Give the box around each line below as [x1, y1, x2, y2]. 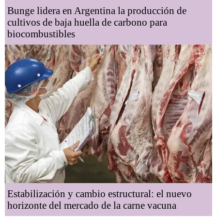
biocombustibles [7, 28, 75, 40]
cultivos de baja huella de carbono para [7, 16, 167, 28]
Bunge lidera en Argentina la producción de [7, 5, 186, 16]
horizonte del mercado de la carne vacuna [7, 199, 176, 211]
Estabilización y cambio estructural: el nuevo [7, 187, 192, 200]
